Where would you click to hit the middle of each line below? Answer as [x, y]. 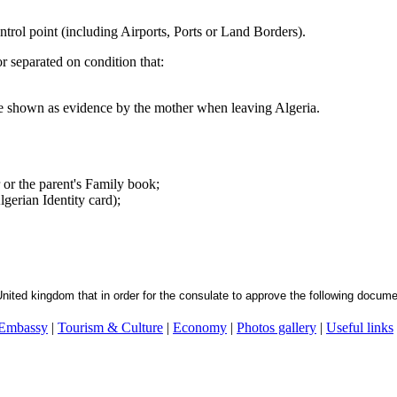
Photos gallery [276, 328]
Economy [200, 328]
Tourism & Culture [110, 328]
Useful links [360, 328]
